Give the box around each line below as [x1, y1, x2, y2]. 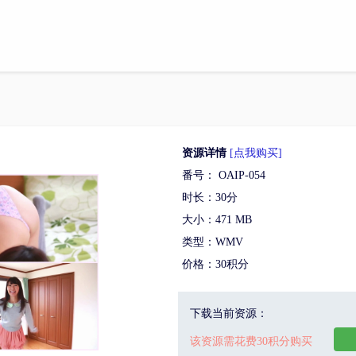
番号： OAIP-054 [182, 169, 265, 181]
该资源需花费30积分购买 [190, 335, 312, 347]
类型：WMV [182, 236, 243, 248]
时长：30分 [182, 192, 238, 203]
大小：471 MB [182, 214, 252, 226]
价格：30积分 [182, 258, 249, 270]
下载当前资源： [190, 308, 268, 319]
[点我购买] [230, 147, 282, 159]
